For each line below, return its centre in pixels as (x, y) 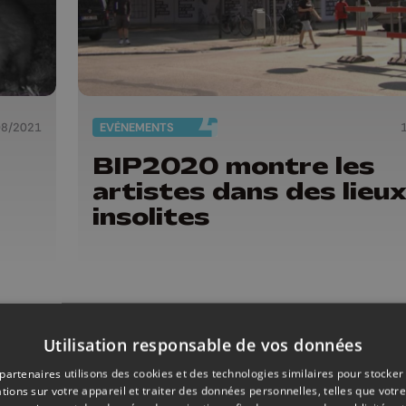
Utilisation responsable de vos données (203, 344)
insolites (151, 216)
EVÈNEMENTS (137, 127)
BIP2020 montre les (233, 165)
